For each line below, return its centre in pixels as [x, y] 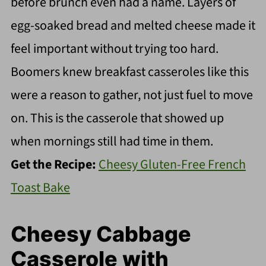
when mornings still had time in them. [112, 141]
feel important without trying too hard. [114, 48]
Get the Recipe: [54, 164]
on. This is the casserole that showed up [117, 118]
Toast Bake [40, 187]
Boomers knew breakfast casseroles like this [129, 72]
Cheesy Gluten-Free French [172, 164]
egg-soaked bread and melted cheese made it [133, 25]
